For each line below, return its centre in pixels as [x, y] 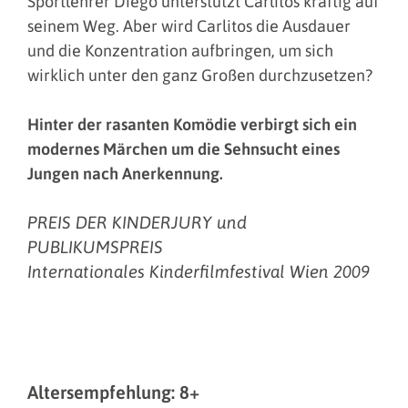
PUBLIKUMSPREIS [95, 247]
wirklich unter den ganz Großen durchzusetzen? [200, 76]
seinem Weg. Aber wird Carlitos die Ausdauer [189, 26]
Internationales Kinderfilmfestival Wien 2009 [199, 272]
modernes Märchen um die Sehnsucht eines [184, 149]
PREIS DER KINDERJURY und [137, 223]
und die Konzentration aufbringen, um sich [180, 51]
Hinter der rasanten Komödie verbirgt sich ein [192, 125]
